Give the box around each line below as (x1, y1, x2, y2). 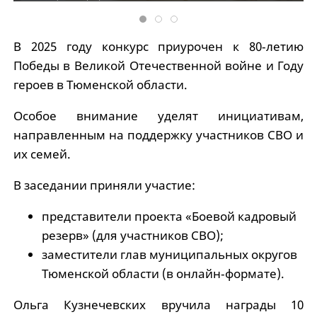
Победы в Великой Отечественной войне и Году (13, 57, 304, 74)
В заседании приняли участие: (13, 177, 195, 194)
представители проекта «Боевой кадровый (41, 208, 296, 225)
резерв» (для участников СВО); (41, 227, 224, 244)
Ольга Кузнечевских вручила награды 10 (13, 296, 304, 313)
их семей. (13, 146, 71, 163)
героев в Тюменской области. (13, 76, 188, 93)
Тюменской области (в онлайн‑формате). (41, 265, 284, 282)
